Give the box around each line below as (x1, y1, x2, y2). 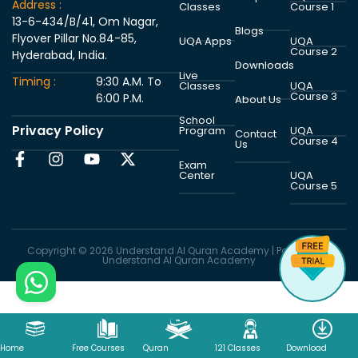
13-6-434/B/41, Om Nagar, (12, 13, 158, 30)
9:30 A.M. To (95, 73, 161, 89)
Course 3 (290, 88, 338, 104)
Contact (234, 125, 276, 141)
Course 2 (290, 43, 338, 59)
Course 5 (290, 177, 338, 193)
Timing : (12, 73, 56, 89)
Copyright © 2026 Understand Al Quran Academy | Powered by (26, 243, 332, 257)
